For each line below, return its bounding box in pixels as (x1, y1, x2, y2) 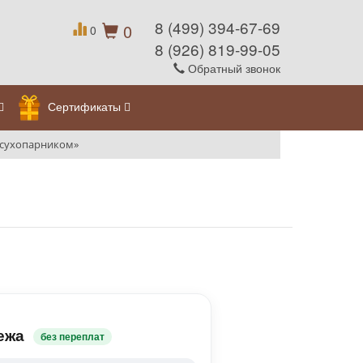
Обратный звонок (185, 60, 280, 76)
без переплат (41, 329, 105, 344)
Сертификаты (45, 97, 125, 114)
